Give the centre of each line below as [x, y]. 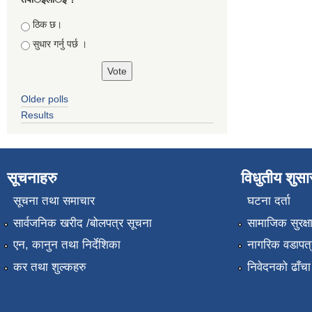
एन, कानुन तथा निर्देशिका [67, 245]
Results [37, 115]
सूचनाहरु [32, 178]
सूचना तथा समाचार [54, 201]
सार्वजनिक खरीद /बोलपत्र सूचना [82, 223]
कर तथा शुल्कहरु [49, 267]
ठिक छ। [47, 24]
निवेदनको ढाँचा [279, 267]
